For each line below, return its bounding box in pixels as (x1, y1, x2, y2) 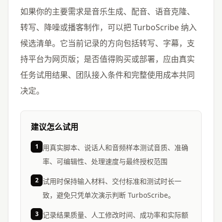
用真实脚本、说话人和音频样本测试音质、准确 (43, 142, 188, 152)
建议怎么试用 (31, 121, 78, 132)
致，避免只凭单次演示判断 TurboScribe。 (43, 190, 175, 200)
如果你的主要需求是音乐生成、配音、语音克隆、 (20, 5, 195, 17)
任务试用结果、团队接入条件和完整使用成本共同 (20, 69, 195, 80)
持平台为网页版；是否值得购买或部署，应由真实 (20, 53, 195, 64)
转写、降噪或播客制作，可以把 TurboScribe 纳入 (20, 21, 197, 33)
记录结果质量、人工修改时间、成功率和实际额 (43, 210, 188, 220)
